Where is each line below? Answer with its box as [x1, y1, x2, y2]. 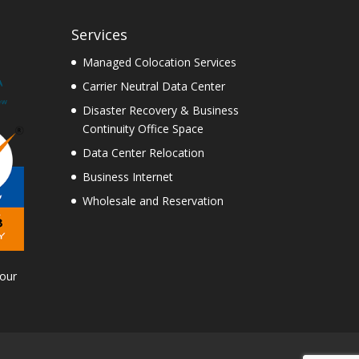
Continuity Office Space [83, 120, 204, 136]
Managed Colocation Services [83, 54, 237, 70]
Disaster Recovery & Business [83, 102, 240, 118]
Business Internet [83, 168, 174, 184]
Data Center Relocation [83, 144, 205, 160]
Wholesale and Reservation [83, 192, 224, 208]
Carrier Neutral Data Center [83, 78, 226, 94]
